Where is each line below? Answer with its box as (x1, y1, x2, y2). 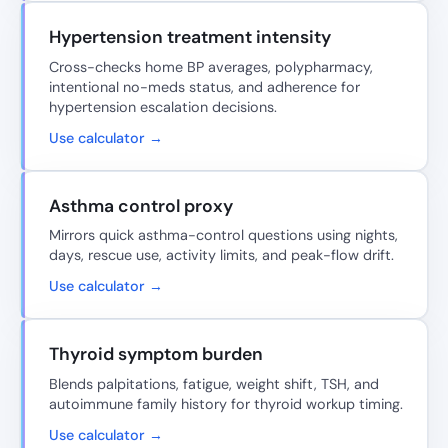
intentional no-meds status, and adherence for (49, 77, 360, 96)
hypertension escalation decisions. (49, 97, 277, 116)
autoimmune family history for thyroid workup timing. (49, 394, 403, 413)
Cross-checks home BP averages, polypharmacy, (49, 57, 373, 76)
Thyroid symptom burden (49, 343, 263, 366)
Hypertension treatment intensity (49, 25, 331, 48)
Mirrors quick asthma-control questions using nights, (49, 226, 398, 245)
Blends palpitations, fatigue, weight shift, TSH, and (49, 374, 379, 393)
